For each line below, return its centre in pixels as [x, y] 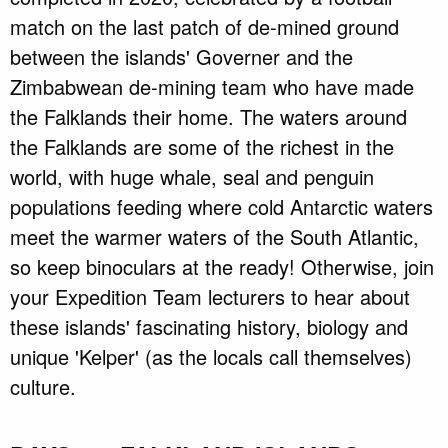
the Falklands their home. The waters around [208, 117]
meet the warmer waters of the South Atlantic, [214, 237]
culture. [43, 387]
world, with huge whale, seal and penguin [192, 177]
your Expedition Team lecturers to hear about [210, 297]
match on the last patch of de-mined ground [204, 27]
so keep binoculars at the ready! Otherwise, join [222, 267]
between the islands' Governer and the [181, 57]
